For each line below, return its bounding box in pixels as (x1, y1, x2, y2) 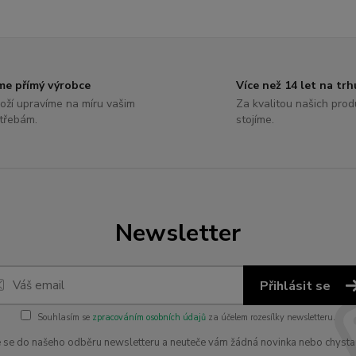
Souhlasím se (37, 311, 92, 323)
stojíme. (236, 112, 275, 127)
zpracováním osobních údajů (92, 311, 206, 323)
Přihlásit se (260, 277, 334, 295)
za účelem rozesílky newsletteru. (206, 311, 335, 323)
